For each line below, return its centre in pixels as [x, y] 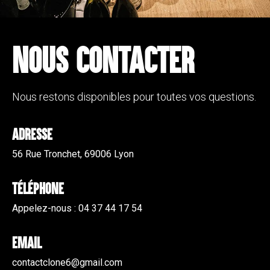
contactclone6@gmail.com [67, 262]
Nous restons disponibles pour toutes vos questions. [134, 97]
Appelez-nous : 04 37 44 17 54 [77, 208]
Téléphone [38, 188]
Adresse [32, 133]
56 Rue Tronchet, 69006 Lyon [73, 154]
